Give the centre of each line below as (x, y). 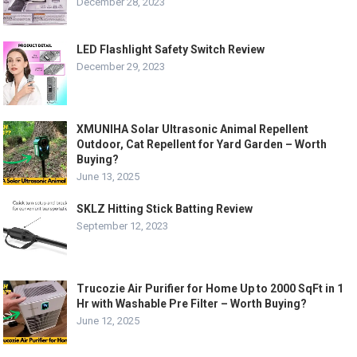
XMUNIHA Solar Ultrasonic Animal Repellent (193, 129)
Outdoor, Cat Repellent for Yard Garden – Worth (202, 144)
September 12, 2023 (123, 226)
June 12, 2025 (108, 320)
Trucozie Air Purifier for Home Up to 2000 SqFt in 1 (210, 288)
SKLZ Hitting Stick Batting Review (165, 208)
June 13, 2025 (108, 176)
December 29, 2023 (121, 66)
